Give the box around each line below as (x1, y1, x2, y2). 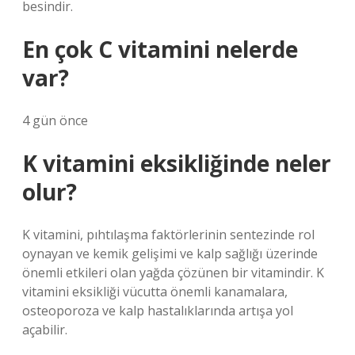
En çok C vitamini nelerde (22, 34, 298, 64)
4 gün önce (22, 112, 88, 129)
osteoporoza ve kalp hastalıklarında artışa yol (22, 302, 293, 319)
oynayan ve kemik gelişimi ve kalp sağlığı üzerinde (22, 245, 318, 262)
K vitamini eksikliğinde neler (22, 148, 331, 178)
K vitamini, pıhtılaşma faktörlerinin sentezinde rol (22, 226, 315, 243)
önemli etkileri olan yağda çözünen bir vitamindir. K (22, 264, 324, 281)
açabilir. (22, 321, 67, 338)
